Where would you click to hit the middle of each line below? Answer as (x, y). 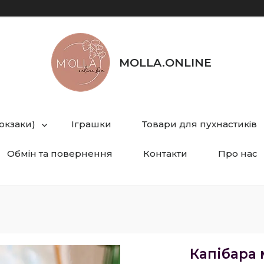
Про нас (237, 154)
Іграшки (91, 124)
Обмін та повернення (60, 154)
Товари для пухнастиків (199, 124)
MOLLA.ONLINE (165, 62)
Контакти (165, 154)
